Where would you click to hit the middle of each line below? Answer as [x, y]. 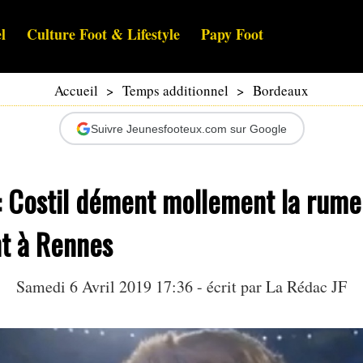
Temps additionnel [175, 91]
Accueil [76, 91]
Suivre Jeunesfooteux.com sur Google [189, 128]
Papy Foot [232, 34]
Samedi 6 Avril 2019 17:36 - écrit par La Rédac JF [181, 287]
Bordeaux [281, 91]
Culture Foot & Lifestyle [103, 34]
